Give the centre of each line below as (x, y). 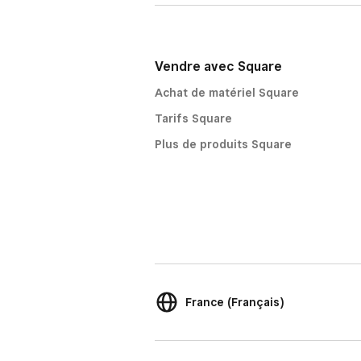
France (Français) (235, 302)
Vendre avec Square (218, 66)
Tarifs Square (193, 118)
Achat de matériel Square (227, 93)
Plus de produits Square (223, 144)
